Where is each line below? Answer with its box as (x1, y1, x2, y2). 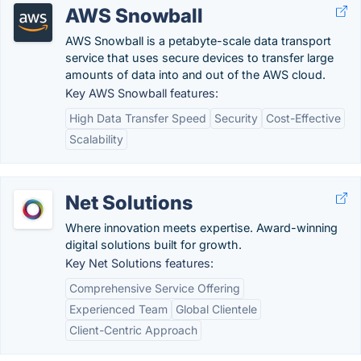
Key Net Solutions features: (65, 256, 214, 270)
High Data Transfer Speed (69, 111, 206, 125)
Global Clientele (176, 302, 257, 316)
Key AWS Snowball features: (65, 86, 218, 100)
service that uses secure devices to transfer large (65, 51, 334, 64)
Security (214, 111, 258, 125)
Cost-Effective (266, 111, 341, 125)
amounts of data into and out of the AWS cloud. (65, 68, 326, 81)
